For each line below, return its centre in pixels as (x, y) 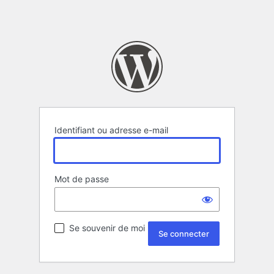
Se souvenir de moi (107, 228)
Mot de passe (82, 179)
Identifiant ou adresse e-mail (111, 130)
